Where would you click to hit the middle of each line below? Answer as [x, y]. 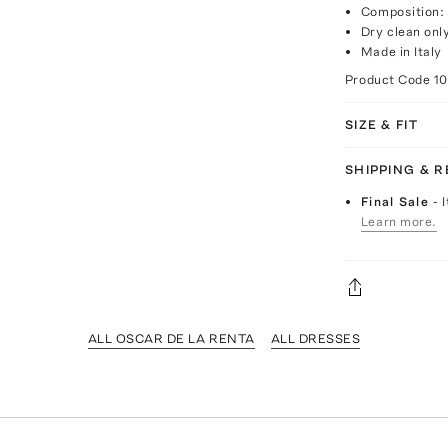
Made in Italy [401, 51]
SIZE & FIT [381, 124]
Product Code [389, 79]
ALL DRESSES [315, 338]
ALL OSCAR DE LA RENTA [171, 338]
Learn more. [398, 221]
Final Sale [397, 201]
